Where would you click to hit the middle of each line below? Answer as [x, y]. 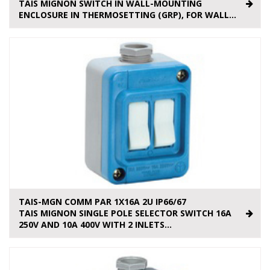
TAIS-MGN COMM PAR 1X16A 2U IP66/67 [102, 202]
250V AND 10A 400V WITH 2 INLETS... [95, 225]
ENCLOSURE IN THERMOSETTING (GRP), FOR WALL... [127, 15]
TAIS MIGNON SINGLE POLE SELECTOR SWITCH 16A [125, 213]
